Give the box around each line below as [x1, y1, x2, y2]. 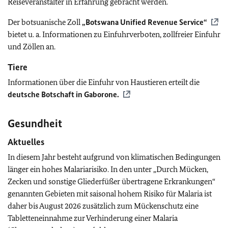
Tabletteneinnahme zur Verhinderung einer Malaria [8, 213, 178, 223]
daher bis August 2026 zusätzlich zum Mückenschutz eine [8, 201, 198, 211]
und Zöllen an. [8, 42, 55, 51]
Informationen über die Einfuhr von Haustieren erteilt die [8, 77, 199, 87]
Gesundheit [8, 117, 62, 130]
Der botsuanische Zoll [8, 17, 82, 27]
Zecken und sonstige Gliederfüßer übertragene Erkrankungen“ [8, 177, 215, 186]
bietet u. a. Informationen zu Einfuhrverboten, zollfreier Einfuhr [8, 30, 220, 39]
